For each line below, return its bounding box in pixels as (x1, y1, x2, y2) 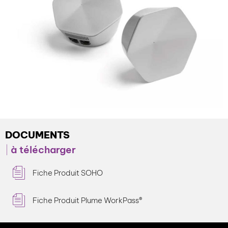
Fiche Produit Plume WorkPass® (32, 195, 142, 206)
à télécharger (9, 144, 76, 156)
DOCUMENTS (5, 129, 70, 141)
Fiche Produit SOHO (32, 168, 103, 178)
